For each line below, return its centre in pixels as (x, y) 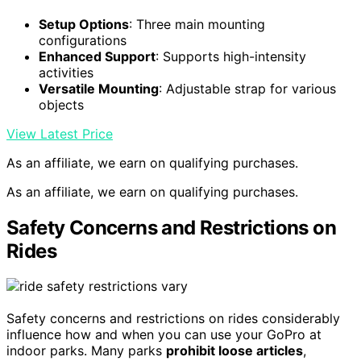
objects (61, 104)
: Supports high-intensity (231, 56)
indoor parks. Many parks (86, 351)
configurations (83, 40)
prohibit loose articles (234, 351)
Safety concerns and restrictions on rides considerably (173, 319)
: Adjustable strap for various (247, 88)
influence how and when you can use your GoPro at (164, 335)
